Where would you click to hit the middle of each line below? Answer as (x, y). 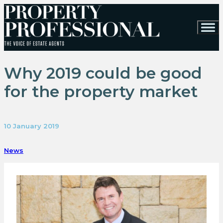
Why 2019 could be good (103, 73)
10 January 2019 (32, 126)
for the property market (101, 92)
